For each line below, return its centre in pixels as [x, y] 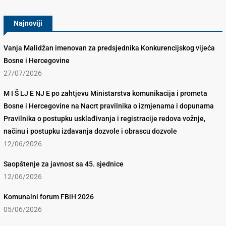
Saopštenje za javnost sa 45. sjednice [64, 164]
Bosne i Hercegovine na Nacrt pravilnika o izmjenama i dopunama [109, 106]
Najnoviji [28, 23]
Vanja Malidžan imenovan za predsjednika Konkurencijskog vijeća [109, 48]
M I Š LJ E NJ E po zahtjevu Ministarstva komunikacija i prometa [105, 94]
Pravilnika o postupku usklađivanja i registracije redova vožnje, [104, 119]
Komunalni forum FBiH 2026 [49, 197]
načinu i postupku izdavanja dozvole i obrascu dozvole [90, 131]
